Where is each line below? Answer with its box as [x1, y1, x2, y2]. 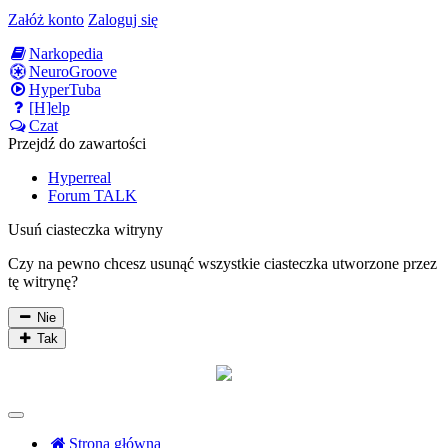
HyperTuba [28, 81, 101, 99]
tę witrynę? [8, 273, 78, 291]
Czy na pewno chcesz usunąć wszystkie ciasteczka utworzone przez [8, 255, 437, 273]
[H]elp [28, 99, 70, 117]
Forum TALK [48, 187, 137, 205]
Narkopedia [28, 45, 103, 63]
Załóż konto [8, 11, 84, 29]
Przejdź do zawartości [8, 135, 146, 153]
